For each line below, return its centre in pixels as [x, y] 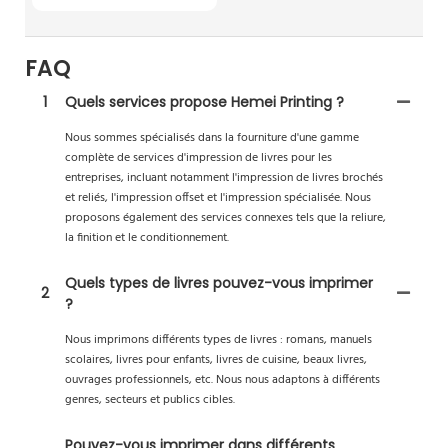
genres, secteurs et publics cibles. [150, 399]
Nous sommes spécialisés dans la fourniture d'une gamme [212, 137]
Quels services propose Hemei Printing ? [204, 101]
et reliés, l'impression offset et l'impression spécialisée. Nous [218, 197]
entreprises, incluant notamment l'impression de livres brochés [224, 177]
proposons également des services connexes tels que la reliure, [225, 217]
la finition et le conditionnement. [147, 237]
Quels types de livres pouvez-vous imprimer [219, 282]
